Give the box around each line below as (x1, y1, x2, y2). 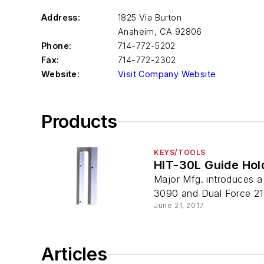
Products (41, 111, 117, 132)
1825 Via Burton (118, 12, 181, 22)
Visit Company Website (118, 69, 216, 79)
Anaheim (118, 27, 154, 37)
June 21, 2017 (154, 201, 204, 210)
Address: (41, 12, 81, 22)
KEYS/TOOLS (154, 148, 206, 157)
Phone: (41, 41, 72, 51)
